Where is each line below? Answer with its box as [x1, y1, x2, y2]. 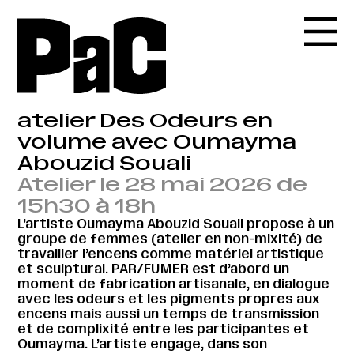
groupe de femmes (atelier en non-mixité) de [17, 230, 323, 247]
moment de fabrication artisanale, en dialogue [17, 275, 330, 292]
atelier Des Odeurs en [17, 108, 273, 132]
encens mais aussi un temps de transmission [17, 305, 320, 322]
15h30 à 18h [17, 194, 156, 217]
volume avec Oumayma [17, 130, 297, 153]
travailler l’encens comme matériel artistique [17, 245, 325, 262]
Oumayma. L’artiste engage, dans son [17, 335, 268, 352]
